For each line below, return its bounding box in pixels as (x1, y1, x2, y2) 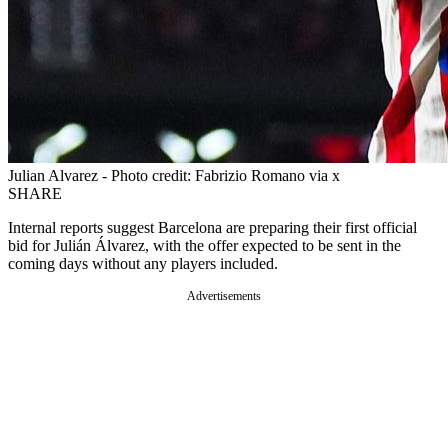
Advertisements (187, 288, 261, 303)
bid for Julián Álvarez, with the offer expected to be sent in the (8, 236, 401, 254)
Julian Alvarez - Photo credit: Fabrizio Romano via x (8, 166, 340, 184)
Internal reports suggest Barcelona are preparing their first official (8, 218, 417, 236)
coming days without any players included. (8, 254, 278, 272)
